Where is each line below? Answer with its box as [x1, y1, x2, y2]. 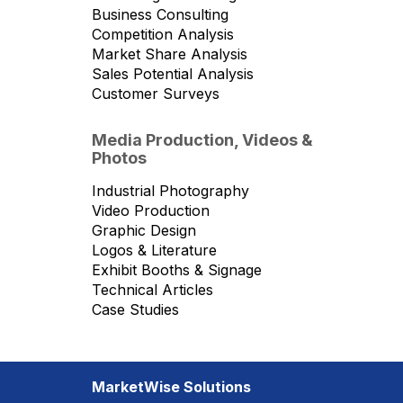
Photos [92, 148, 147, 167]
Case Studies [92, 300, 179, 318]
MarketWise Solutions [92, 378, 251, 396]
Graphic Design [92, 221, 196, 239]
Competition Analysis [92, 25, 234, 43]
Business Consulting [92, 5, 228, 23]
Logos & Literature [92, 241, 217, 259]
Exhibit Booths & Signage [92, 261, 262, 279]
